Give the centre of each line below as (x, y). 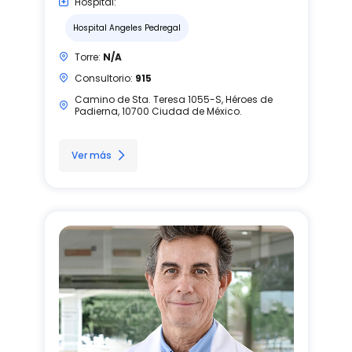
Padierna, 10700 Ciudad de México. (158, 111)
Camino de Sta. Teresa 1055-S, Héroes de (173, 99)
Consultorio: (104, 78)
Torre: (88, 57)
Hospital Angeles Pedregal (126, 27)
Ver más (91, 155)
